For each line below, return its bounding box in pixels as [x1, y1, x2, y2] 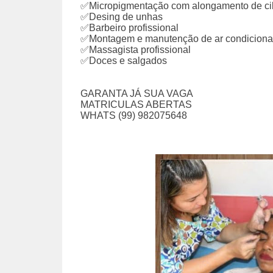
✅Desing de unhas [80, 12, 163, 23]
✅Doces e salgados [80, 55, 167, 66]
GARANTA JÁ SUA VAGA [80, 88, 193, 99]
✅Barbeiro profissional [80, 23, 179, 34]
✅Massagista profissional [80, 44, 191, 55]
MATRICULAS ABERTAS [80, 99, 192, 110]
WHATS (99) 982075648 [80, 110, 187, 121]
